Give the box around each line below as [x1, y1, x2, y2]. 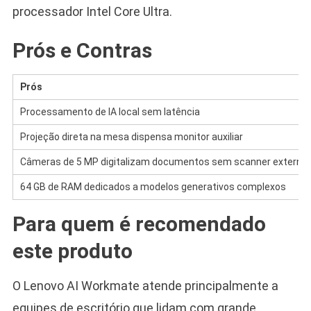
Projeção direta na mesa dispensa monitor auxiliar [19, 131, 243, 142]
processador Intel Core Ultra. [12, 3, 172, 19]
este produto [12, 238, 133, 263]
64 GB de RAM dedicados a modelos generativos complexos [19, 180, 286, 192]
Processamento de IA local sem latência [19, 106, 200, 117]
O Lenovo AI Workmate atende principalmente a [12, 278, 278, 293]
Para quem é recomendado [12, 211, 266, 236]
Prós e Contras [12, 37, 152, 62]
